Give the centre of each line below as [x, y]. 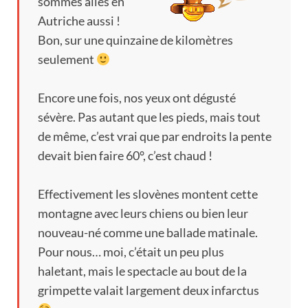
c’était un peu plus [176, 252]
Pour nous [65, 252]
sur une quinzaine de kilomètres [149, 40]
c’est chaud [177, 156]
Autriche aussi [76, 21]
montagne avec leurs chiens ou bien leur [143, 213]
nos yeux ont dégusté [180, 98]
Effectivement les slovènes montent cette [148, 194]
